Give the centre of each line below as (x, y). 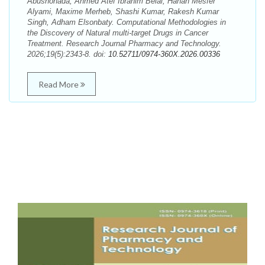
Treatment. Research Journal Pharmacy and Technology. (124, 43)
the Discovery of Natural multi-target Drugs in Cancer (118, 33)
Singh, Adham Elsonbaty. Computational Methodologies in (127, 22)
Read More (59, 84)
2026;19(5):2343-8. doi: (68, 54)
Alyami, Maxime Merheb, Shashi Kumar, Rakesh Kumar (123, 12)
